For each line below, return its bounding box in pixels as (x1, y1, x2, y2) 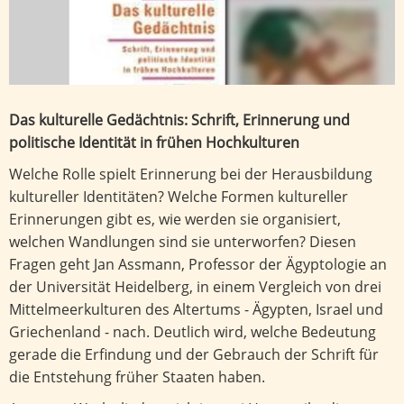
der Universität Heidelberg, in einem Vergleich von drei (9, 276, 381, 297)
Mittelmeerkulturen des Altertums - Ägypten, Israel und (9, 298, 383, 319)
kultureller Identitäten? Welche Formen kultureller (9, 186, 348, 207)
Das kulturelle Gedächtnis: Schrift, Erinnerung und (9, 109, 350, 130)
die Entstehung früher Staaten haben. (9, 366, 265, 387)
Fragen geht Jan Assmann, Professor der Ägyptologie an (9, 253, 387, 274)
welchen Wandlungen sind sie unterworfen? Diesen (9, 231, 356, 252)
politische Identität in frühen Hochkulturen (9, 132, 299, 152)
